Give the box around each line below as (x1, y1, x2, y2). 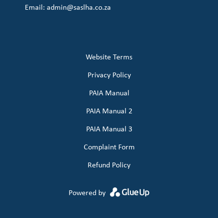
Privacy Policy (87, 72, 131, 79)
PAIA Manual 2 (86, 108, 132, 115)
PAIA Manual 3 (86, 126, 132, 133)
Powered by (69, 189, 108, 197)
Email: (25, 4, 47, 12)
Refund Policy (88, 162, 130, 169)
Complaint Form (83, 144, 135, 151)
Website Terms (86, 54, 132, 61)
